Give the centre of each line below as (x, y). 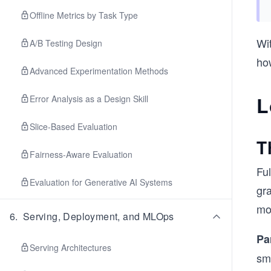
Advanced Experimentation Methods (99, 71)
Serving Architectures (70, 247)
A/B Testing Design (66, 43)
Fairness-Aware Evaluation (81, 154)
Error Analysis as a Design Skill (89, 99)
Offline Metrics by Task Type (84, 15)
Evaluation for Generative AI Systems (101, 182)
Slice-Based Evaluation (73, 126)
